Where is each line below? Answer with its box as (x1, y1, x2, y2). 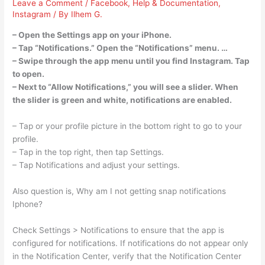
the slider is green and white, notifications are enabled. (12, 95, 232, 105)
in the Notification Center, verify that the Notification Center (12, 251, 242, 261)
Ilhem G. (71, 9, 103, 20)
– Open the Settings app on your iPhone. (12, 30, 172, 40)
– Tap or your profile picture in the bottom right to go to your (12, 121, 243, 131)
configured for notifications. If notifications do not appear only (12, 238, 249, 248)
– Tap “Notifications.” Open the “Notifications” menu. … (12, 43, 228, 53)
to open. (12, 69, 45, 79)
